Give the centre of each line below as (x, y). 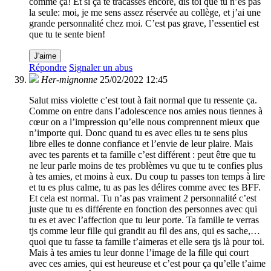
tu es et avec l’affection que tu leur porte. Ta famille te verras (144, 220)
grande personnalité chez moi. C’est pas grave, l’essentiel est (144, 24)
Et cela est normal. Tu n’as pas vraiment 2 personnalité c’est (143, 198)
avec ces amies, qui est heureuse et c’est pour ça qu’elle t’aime (147, 264)
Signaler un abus (101, 68)
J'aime (45, 56)
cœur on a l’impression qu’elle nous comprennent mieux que (144, 122)
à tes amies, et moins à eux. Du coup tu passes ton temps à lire (147, 177)
